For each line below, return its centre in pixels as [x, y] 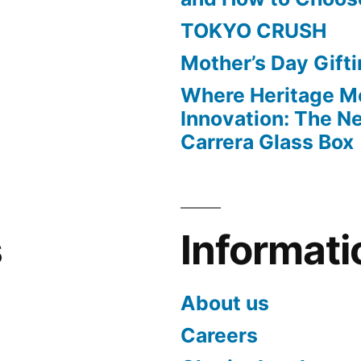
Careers [219, 336]
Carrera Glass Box [267, 142]
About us [225, 303]
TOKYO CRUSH [253, 31]
